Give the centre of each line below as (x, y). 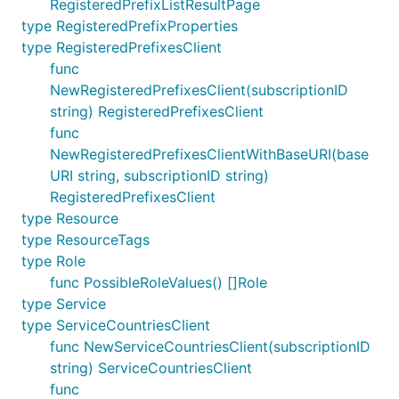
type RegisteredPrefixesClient (122, 47)
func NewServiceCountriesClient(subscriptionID (210, 346)
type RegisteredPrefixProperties (130, 26)
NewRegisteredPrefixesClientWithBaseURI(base (209, 154)
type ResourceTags (85, 240)
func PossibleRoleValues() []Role (159, 282)
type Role (53, 261)
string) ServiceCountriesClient (151, 368)
